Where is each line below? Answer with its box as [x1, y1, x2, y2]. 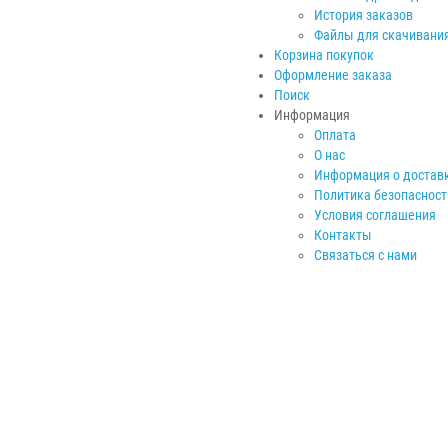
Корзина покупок [274, 46, 374, 63]
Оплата [314, 126, 356, 143]
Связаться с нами [314, 246, 417, 263]
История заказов [314, 6, 413, 23]
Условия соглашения [314, 206, 436, 223]
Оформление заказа [274, 66, 392, 83]
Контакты [314, 226, 372, 243]
